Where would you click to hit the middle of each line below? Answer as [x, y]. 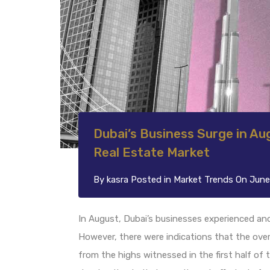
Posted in [151, 179]
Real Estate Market [152, 152]
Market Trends [203, 179]
